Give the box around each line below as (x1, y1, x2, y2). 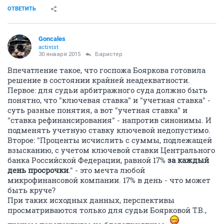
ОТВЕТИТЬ (7, 5, 36, 12)
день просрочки (7, 165, 68, 175)
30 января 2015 (38, 51, 80, 57)
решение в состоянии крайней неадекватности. (7, 75, 190, 85)
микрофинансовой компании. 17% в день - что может (7, 175, 210, 185)
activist (38, 43, 58, 50)
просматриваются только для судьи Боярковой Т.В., (7, 205, 206, 215)
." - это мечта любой (68, 165, 145, 175)
